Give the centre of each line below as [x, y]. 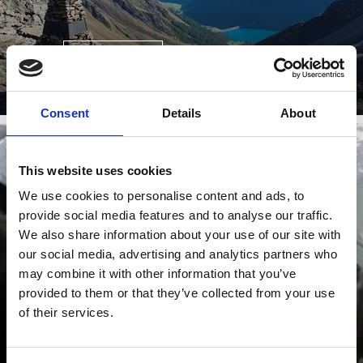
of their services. [66, 312]
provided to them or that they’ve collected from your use [177, 293]
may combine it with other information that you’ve [158, 273]
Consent [65, 113]
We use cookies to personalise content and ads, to [162, 196]
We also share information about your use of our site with [180, 235]
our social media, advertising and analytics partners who [178, 254]
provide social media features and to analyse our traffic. [176, 215]
